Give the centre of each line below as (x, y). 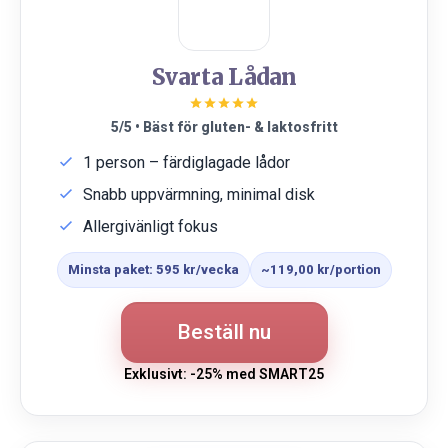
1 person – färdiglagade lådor (186, 162)
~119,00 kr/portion (320, 269)
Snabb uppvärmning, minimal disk (199, 194)
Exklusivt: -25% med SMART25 (224, 374)
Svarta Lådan (224, 77)
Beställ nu (224, 332)
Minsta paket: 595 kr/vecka (153, 269)
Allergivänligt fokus (150, 226)
